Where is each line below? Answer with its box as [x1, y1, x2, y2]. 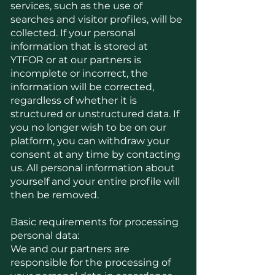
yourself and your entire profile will [10, 176, 180, 187]
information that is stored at [10, 41, 148, 52]
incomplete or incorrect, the [10, 68, 148, 79]
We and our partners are [10, 243, 130, 255]
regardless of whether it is [10, 95, 137, 106]
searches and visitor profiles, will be [10, 14, 182, 25]
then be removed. [10, 189, 99, 201]
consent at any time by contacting [10, 149, 180, 160]
